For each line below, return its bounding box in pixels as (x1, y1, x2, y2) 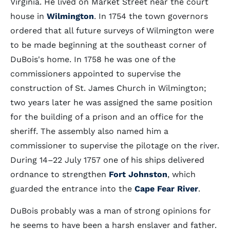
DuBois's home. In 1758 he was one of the (10, 54, 176, 64)
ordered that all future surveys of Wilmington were (10, 26, 214, 35)
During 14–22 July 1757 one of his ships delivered (10, 155, 204, 165)
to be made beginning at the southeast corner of (10, 40, 206, 50)
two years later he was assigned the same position (10, 98, 213, 107)
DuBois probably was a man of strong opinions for (10, 206, 211, 216)
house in (10, 11, 47, 21)
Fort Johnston (109, 169, 167, 179)
